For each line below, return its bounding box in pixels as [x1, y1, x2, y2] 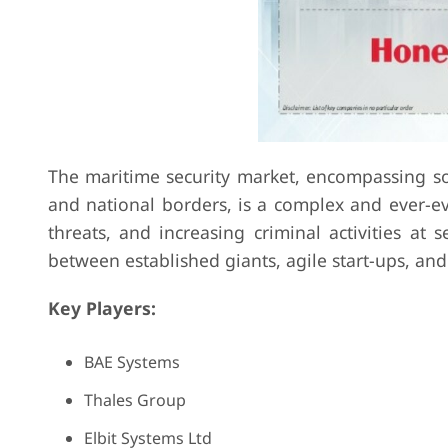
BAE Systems [83, 351, 180, 373]
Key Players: [47, 296, 156, 320]
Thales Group [83, 389, 186, 411]
